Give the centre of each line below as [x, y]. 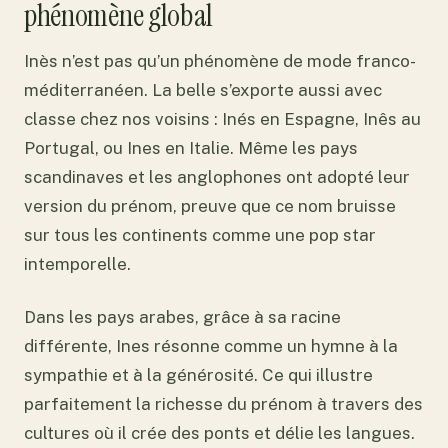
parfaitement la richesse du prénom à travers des [223, 403]
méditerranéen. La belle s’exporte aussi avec [203, 90]
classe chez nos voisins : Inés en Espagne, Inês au [222, 119]
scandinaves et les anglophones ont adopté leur [217, 177]
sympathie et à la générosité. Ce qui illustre [198, 374]
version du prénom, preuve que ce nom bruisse [210, 206]
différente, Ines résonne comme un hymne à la [211, 345]
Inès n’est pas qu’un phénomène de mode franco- [220, 61]
